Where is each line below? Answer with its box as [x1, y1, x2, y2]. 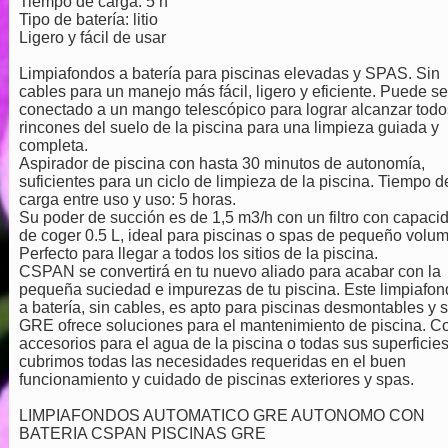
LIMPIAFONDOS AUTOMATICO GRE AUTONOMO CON [18, 406, 425, 424]
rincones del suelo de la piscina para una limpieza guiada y [18, 118, 439, 136]
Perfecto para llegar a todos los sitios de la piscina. [18, 244, 378, 262]
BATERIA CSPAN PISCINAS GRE [18, 424, 266, 442]
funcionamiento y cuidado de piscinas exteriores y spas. [18, 370, 414, 388]
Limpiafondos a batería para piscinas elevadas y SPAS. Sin [18, 64, 440, 82]
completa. [18, 136, 88, 154]
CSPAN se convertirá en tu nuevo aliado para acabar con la [18, 262, 441, 280]
